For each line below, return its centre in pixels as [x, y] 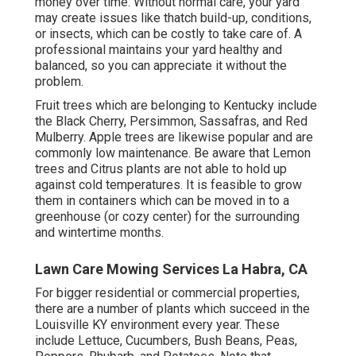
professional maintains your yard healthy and [159, 50]
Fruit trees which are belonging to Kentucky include [176, 106]
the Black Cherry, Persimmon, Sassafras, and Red [171, 122]
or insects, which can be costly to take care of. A [168, 34]
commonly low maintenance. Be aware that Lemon [173, 153]
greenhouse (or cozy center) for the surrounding [167, 217]
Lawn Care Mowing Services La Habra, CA [171, 269]
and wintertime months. [99, 233]
